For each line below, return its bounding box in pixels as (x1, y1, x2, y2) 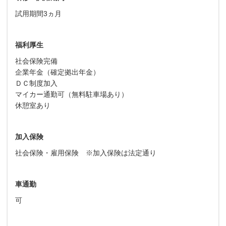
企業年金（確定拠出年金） (15, 68, 100, 76)
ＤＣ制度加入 (15, 79, 58, 87)
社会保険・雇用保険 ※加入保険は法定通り (15, 148, 156, 157)
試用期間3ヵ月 (15, 9, 62, 18)
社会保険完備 (15, 56, 58, 65)
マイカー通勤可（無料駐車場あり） (15, 90, 128, 98)
